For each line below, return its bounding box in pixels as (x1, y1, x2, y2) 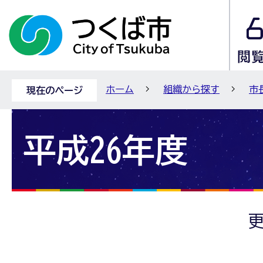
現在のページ (26, 86, 83, 95)
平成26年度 (23, 134, 188, 167)
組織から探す (163, 85, 220, 94)
